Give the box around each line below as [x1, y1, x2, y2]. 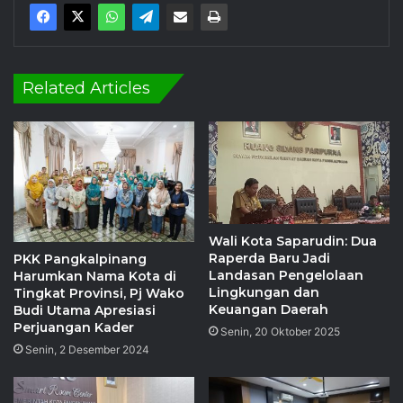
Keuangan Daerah [209, 300, 328, 318]
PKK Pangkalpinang [13, 251, 147, 268]
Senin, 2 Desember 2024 [25, 343, 149, 357]
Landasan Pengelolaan [209, 266, 363, 283]
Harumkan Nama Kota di [13, 268, 176, 285]
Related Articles [22, 78, 150, 99]
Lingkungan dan [209, 283, 319, 300]
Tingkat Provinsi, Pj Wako [13, 285, 184, 302]
